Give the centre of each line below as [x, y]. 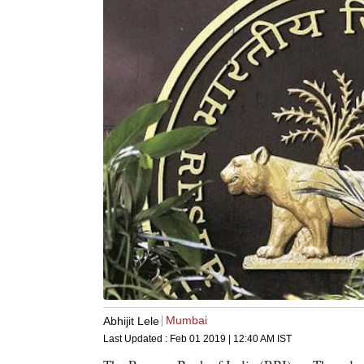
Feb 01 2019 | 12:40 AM [222, 339]
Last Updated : [136, 339]
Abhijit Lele [131, 321]
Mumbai [186, 321]
